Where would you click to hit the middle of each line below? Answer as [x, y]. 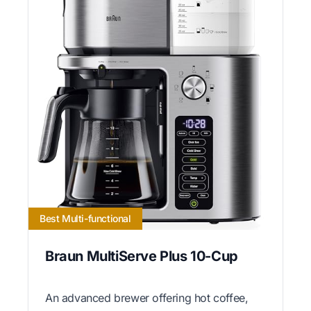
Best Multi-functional [85, 218]
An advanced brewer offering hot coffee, [147, 297]
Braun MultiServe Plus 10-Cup [142, 256]
